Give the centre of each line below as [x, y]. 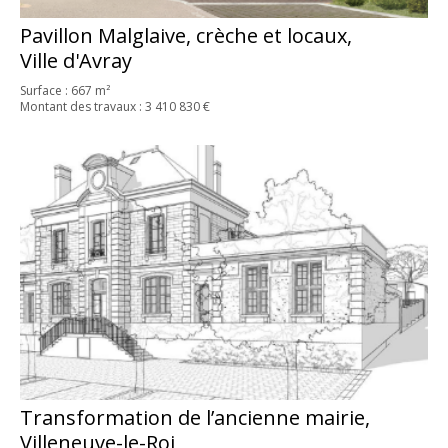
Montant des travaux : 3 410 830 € [114, 106]
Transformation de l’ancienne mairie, [195, 418]
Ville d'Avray [75, 60]
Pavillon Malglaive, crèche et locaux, [186, 35]
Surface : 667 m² [64, 90]
